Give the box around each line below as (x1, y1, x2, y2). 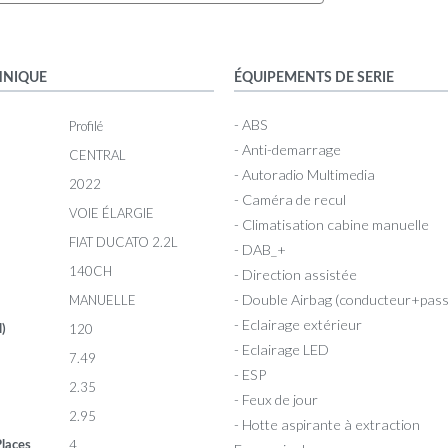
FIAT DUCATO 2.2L (69, 233, 178, 250)
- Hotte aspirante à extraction (234, 415, 420, 433)
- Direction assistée (234, 265, 357, 283)
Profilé (69, 117, 103, 134)
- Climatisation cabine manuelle (234, 215, 429, 233)
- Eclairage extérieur (234, 315, 362, 333)
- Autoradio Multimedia (234, 165, 375, 183)
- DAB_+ (234, 240, 286, 258)
